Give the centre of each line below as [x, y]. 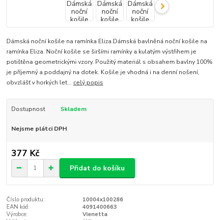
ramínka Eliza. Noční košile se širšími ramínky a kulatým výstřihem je [102, 51]
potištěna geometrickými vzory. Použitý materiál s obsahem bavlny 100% [110, 62]
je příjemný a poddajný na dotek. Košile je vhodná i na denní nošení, [103, 72]
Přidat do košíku [97, 168]
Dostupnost [28, 109]
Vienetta [95, 215]
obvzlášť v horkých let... [40, 82]
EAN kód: [18, 207]
